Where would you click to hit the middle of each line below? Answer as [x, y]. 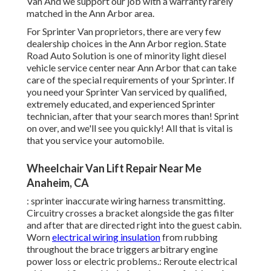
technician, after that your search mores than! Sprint [133, 116]
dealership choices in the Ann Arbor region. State [126, 44]
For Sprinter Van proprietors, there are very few [124, 31]
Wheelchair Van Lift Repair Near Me [114, 168]
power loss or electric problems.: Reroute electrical [132, 261]
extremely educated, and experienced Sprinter [121, 104]
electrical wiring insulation [106, 237]
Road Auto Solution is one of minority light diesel [126, 56]
